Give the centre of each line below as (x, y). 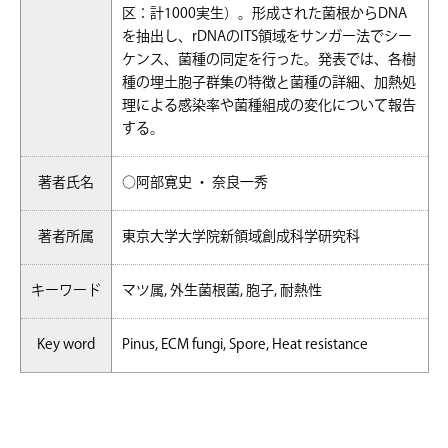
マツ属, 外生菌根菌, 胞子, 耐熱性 (221, 290)
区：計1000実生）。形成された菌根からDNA (264, 13)
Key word (65, 344)
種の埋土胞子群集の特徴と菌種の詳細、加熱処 (268, 82)
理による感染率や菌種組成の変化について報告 (268, 105)
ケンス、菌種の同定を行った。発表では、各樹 (268, 59)
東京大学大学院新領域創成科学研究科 (240, 236)
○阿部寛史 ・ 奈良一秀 (194, 182)
